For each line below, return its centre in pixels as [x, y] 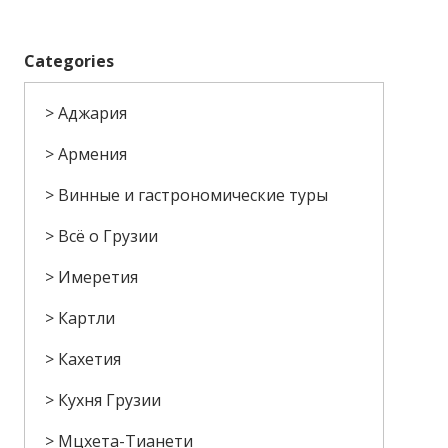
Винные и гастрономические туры [193, 195]
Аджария [93, 113]
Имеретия [98, 277]
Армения [93, 154]
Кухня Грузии [110, 400]
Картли [87, 318]
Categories [69, 61]
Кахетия [90, 359]
